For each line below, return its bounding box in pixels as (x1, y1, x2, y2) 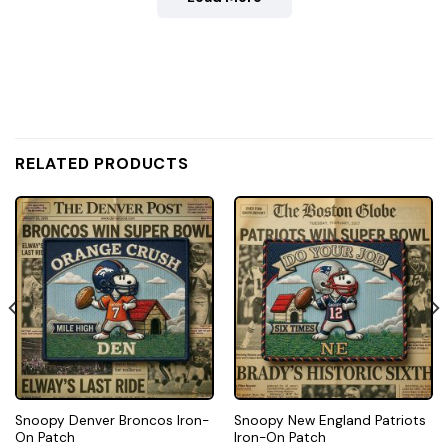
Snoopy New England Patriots (233, 411, 426, 429)
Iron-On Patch (233, 428, 326, 446)
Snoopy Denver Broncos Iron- (14, 411, 209, 429)
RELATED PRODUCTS (15, 153, 189, 175)
